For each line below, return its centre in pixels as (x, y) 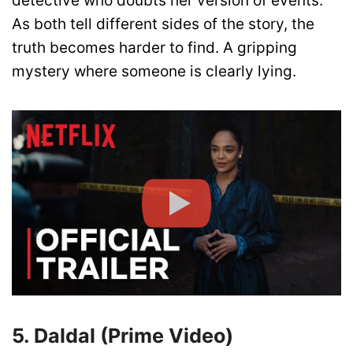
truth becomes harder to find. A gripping (154, 48)
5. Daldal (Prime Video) (123, 336)
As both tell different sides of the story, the (163, 24)
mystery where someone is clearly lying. (154, 72)
